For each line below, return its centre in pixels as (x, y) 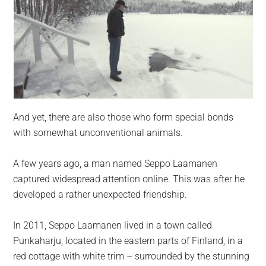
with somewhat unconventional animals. (98, 132)
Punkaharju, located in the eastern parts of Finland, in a (128, 240)
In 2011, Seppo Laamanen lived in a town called (113, 225)
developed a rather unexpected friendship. (100, 194)
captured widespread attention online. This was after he (129, 179)
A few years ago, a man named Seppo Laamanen (115, 163)
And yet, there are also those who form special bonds (123, 117)
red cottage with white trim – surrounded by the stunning (132, 256)
